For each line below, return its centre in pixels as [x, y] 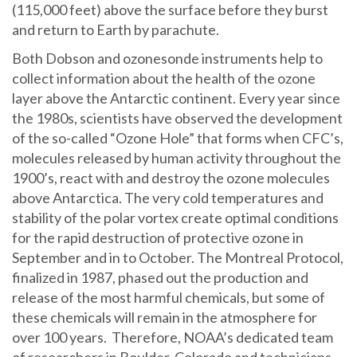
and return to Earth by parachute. [116, 30]
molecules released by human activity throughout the [177, 158]
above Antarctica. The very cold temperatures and [168, 198]
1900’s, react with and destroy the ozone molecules [171, 178]
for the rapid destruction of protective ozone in [158, 238]
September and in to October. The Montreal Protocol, [178, 258]
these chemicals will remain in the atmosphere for [165, 318]
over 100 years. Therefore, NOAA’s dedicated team [173, 337]
